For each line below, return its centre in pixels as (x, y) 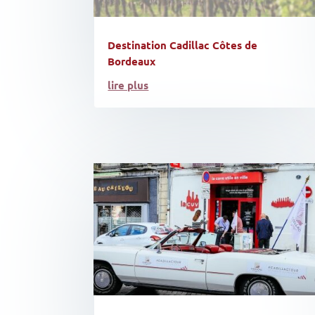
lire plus (128, 85)
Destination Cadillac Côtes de (183, 45)
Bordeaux (132, 61)
